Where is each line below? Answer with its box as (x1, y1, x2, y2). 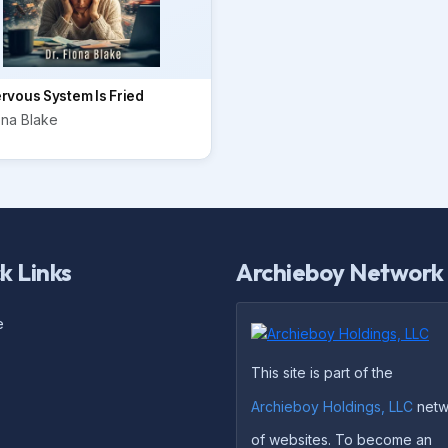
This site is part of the (251, 364, 393, 382)
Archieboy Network (236, 257, 444, 288)
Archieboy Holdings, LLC (251, 397, 413, 415)
